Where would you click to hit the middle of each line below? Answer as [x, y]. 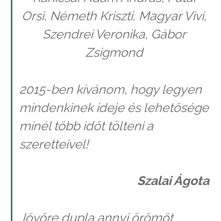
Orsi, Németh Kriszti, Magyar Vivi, [114, 16]
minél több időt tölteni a [86, 126]
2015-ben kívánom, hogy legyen [110, 89]
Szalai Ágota [173, 181]
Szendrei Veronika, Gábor [114, 34]
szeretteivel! [54, 144]
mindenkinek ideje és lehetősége [114, 107]
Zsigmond [114, 53]
